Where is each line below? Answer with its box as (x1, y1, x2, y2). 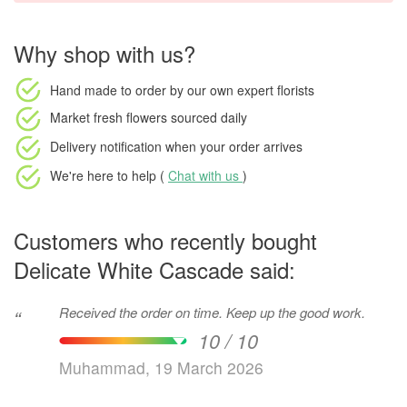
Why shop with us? (14, 37, 195, 69)
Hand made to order (50, 80, 166, 99)
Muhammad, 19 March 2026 (59, 356, 263, 379)
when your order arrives (162, 136, 303, 155)
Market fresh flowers (50, 107, 167, 126)
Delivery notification (50, 136, 162, 155)
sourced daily (167, 107, 247, 126)
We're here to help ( (50, 165, 168, 184)
